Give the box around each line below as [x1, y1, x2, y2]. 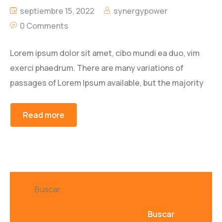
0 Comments [20, 20, 68, 32]
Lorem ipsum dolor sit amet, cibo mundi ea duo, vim [10, 48, 200, 59]
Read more [23, 110, 64, 121]
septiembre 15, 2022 [18, 5, 94, 17]
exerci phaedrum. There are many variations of [10, 62, 183, 74]
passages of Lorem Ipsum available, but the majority [10, 77, 204, 89]
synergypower [113, 5, 167, 17]
